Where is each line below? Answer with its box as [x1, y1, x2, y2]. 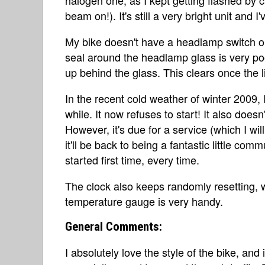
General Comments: [65, 219, 162, 234]
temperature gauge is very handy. [65, 193, 223, 209]
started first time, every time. [65, 151, 199, 167]
